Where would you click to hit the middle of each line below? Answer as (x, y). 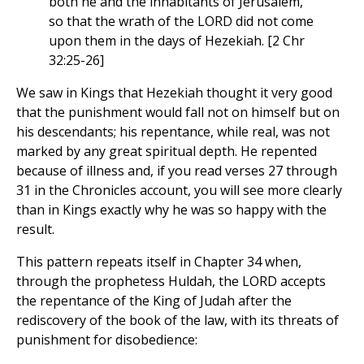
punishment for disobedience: (107, 340)
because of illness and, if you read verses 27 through (177, 171)
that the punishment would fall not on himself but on (178, 113)
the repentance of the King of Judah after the (154, 301)
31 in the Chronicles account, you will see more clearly (179, 191)
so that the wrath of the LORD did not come (181, 22)
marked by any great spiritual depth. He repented (167, 152)
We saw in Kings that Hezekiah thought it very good (174, 93)
